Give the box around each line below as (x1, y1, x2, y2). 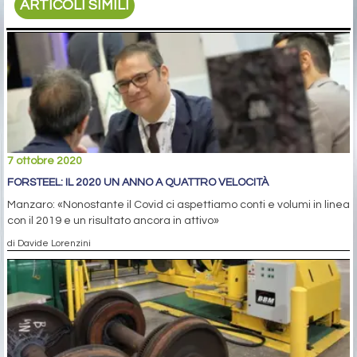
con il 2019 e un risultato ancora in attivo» (7, 214, 219, 226)
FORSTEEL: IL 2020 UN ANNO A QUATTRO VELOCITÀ (7, 176, 269, 188)
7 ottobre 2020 (7, 155, 82, 167)
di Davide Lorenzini (7, 237, 91, 248)
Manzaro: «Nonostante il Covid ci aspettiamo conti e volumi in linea (7, 198, 350, 210)
